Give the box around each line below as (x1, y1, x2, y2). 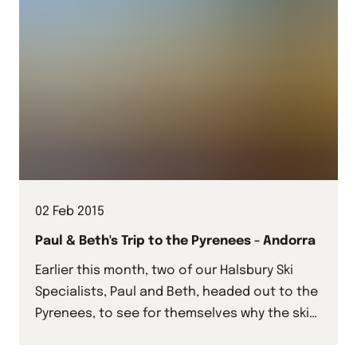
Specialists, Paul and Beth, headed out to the (35, 285, 318, 300)
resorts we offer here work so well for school (35, 328, 316, 343)
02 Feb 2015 (35, 205, 104, 219)
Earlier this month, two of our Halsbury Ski (35, 264, 293, 278)
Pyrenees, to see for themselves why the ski (35, 307, 309, 321)
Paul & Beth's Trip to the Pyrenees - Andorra (35, 234, 316, 249)
